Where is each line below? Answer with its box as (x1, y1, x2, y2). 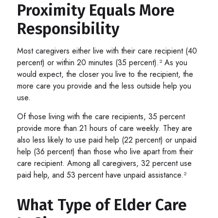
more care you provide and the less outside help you (17, 80, 191, 91)
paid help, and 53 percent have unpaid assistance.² (17, 169, 186, 181)
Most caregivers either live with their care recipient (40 (17, 45, 197, 56)
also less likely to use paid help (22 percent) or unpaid (17, 134, 197, 145)
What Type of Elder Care (17, 195, 187, 214)
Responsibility (17, 19, 119, 38)
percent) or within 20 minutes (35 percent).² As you (17, 56, 187, 68)
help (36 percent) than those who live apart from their (17, 145, 193, 157)
